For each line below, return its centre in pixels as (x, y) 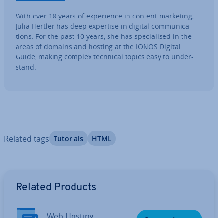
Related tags (27, 138)
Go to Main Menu (32, 174)
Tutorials (68, 138)
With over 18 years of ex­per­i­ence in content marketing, (105, 16)
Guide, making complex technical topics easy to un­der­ (105, 57)
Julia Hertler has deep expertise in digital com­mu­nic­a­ (104, 26)
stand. (26, 67)
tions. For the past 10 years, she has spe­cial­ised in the (104, 36)
